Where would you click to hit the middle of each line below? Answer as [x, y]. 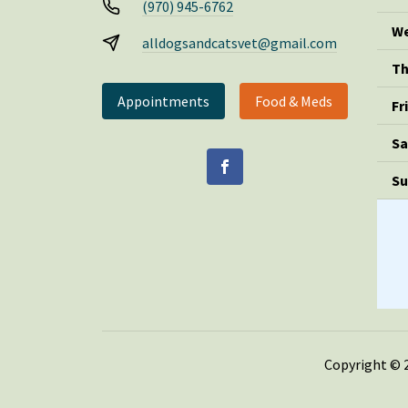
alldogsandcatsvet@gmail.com [240, 42]
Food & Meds [294, 101]
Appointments [163, 101]
